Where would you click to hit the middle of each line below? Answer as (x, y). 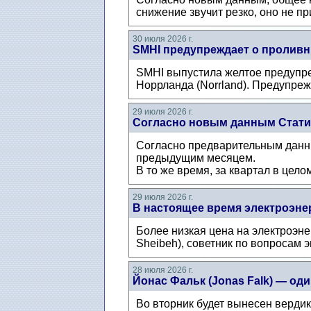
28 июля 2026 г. (162, 270)
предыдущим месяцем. (195, 158)
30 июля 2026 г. (162, 39)
